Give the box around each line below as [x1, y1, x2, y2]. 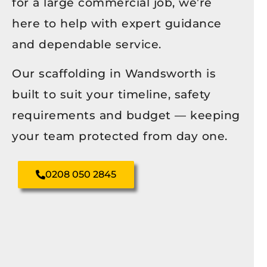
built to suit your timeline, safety [12, 87, 211, 101]
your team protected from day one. [12, 129, 228, 143]
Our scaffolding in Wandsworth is [12, 66, 216, 80]
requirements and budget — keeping [12, 108, 240, 122]
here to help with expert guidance [12, 16, 222, 30]
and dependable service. [12, 37, 162, 51]
